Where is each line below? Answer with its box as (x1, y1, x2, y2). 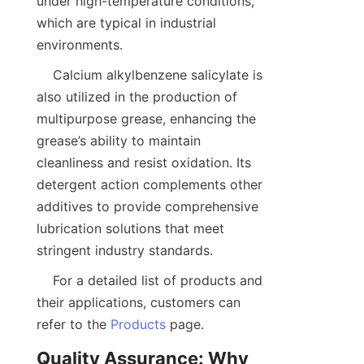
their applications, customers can (37, 294, 240, 311)
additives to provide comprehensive (37, 198, 258, 215)
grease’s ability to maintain (37, 132, 201, 149)
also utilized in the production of (37, 89, 237, 106)
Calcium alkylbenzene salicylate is (37, 67, 53, 84)
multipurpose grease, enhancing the (37, 110, 256, 128)
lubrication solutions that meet (37, 220, 224, 237)
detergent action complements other (37, 176, 262, 193)
